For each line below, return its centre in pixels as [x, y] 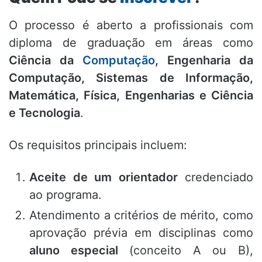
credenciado [215, 177]
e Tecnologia [44, 113]
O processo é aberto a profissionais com [131, 25]
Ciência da [46, 61]
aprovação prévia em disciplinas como [141, 233]
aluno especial [74, 251]
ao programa [64, 195]
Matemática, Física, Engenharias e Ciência [131, 96]
